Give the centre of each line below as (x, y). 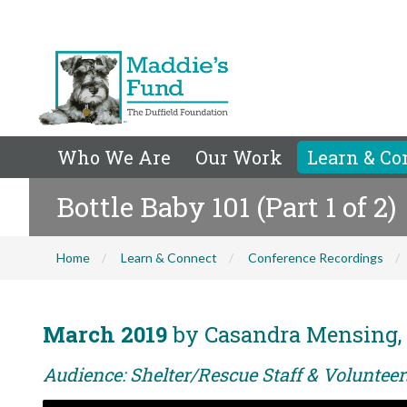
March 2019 (105, 334)
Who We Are (114, 157)
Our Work (239, 157)
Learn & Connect (169, 258)
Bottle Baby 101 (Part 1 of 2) (226, 207)
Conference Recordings (316, 258)
